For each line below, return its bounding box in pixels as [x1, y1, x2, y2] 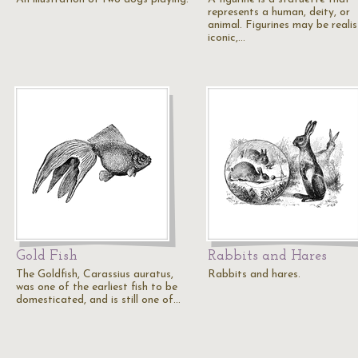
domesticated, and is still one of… [16, 294, 181, 306]
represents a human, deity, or [208, 6, 350, 18]
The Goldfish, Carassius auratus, [16, 268, 173, 280]
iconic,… [208, 32, 245, 44]
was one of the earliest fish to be [16, 281, 177, 293]
